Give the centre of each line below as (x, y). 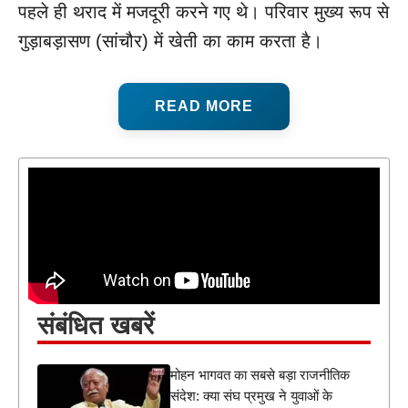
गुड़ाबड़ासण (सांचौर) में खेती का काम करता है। (170, 41)
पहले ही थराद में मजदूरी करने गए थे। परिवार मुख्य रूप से (204, 12)
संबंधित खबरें (96, 326)
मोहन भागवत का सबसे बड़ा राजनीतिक (260, 375)
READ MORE (204, 107)
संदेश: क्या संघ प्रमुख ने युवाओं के (252, 396)
